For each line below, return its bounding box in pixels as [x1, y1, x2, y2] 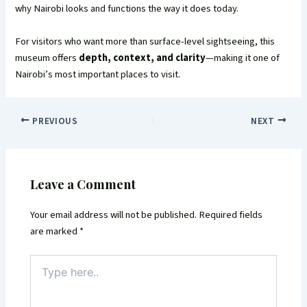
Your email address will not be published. [30, 208, 197, 223]
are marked [30, 224, 80, 239]
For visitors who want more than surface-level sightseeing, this [15, 34, 275, 49]
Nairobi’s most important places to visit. [15, 66, 181, 82]
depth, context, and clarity [79, 50, 206, 65]
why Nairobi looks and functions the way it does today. [15, 1, 239, 16]
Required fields [199, 208, 263, 223]
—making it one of [206, 50, 280, 65]
